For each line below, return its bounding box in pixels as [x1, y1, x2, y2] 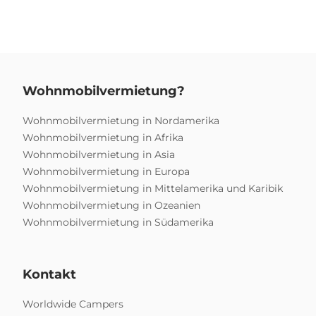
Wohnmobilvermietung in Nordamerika [23, 114, 219, 128]
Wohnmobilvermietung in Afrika [23, 131, 183, 145]
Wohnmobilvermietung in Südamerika [23, 216, 214, 229]
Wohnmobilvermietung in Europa [23, 165, 190, 178]
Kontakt [23, 267, 76, 283]
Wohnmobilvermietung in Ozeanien [23, 199, 200, 212]
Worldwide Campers [23, 298, 123, 311]
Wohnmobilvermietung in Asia [23, 148, 175, 162]
